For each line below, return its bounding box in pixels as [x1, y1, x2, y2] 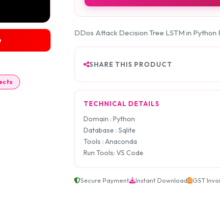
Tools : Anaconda [83, 137, 137, 146]
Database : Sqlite [83, 126, 136, 135]
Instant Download [136, 176, 188, 185]
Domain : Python [83, 114, 135, 124]
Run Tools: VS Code [83, 148, 143, 158]
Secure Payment [81, 176, 129, 185]
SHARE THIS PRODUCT [89, 60, 172, 68]
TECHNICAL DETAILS [83, 100, 160, 108]
